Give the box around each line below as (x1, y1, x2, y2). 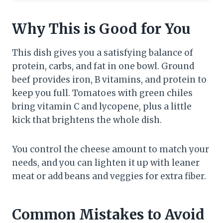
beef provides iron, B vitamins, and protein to (12, 74, 207, 86)
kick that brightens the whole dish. (12, 114, 162, 126)
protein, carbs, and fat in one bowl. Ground (12, 61, 194, 72)
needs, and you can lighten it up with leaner (12, 157, 200, 169)
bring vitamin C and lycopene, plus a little (12, 101, 192, 112)
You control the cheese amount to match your (12, 144, 209, 155)
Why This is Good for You (12, 20, 191, 38)
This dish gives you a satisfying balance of (12, 47, 193, 59)
